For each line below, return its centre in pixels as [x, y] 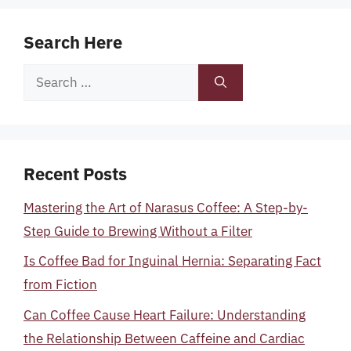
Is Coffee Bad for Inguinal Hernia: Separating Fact [172, 261]
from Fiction [60, 284]
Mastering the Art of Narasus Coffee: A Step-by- [166, 207]
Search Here [73, 42]
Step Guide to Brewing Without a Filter [138, 231]
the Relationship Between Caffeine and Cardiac [164, 338]
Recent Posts [75, 173]
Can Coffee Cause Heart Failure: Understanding [165, 315]
